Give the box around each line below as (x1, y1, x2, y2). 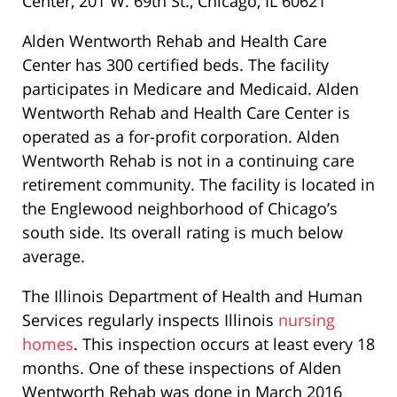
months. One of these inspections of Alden (22, 356, 341, 378)
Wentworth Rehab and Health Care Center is (22, 101, 350, 123)
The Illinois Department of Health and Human (22, 284, 362, 307)
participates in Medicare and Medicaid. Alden (22, 77, 359, 99)
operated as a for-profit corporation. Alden (22, 125, 339, 147)
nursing (278, 308, 335, 331)
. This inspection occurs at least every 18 (74, 332, 375, 354)
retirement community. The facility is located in (22, 173, 375, 195)
